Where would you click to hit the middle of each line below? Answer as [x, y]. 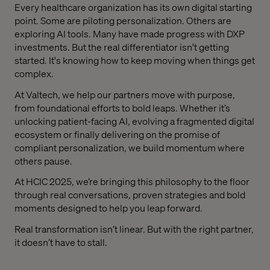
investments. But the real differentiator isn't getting [122, 46]
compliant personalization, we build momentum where [130, 147]
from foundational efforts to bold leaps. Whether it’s [122, 107]
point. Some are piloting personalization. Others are [123, 20]
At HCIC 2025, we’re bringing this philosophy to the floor [132, 181]
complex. [34, 73]
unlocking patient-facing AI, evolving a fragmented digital [134, 121]
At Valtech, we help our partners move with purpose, [125, 94]
